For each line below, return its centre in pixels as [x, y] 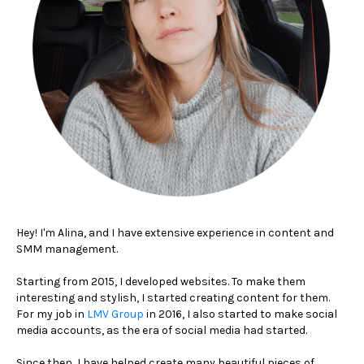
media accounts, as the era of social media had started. [162, 330]
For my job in [50, 314]
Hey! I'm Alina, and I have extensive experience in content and [175, 233]
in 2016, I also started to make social [240, 314]
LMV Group [114, 314]
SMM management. [67, 249]
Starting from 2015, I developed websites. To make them [161, 282]
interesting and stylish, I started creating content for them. [173, 298]
